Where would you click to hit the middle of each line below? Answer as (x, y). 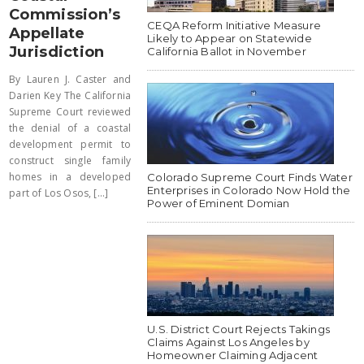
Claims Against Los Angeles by (228, 342)
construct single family (70, 160)
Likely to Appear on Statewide (230, 38)
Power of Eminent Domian (219, 203)
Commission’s (65, 14)
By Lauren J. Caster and (70, 79)
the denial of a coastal (70, 128)
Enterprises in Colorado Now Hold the (249, 190)
